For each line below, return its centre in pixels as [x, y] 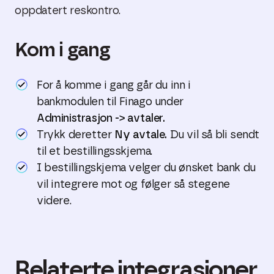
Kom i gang [62, 50]
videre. [54, 201]
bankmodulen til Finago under [110, 102]
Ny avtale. [141, 135]
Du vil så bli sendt [213, 135]
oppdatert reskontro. [68, 11]
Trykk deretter [76, 135]
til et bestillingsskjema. [95, 152]
